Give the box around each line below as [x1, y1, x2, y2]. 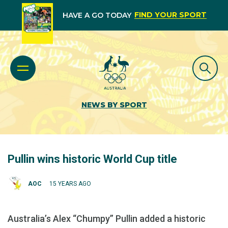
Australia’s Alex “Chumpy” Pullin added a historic [8, 213, 206, 224]
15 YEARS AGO [49, 180, 91, 187]
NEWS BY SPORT [81, 100, 147, 109]
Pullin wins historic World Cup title [8, 153, 177, 165]
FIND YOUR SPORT [134, 10, 207, 19]
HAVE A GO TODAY [62, 11, 131, 20]
